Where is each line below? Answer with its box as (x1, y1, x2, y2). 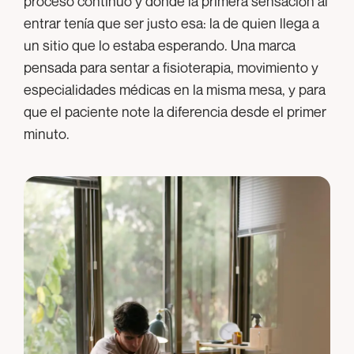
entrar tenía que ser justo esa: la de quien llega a (24, 13, 319, 32)
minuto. (24, 124, 70, 142)
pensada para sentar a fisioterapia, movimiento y (24, 58, 318, 76)
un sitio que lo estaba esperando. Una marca (24, 36, 296, 54)
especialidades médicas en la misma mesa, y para (24, 80, 326, 98)
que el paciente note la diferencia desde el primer (24, 102, 326, 120)
